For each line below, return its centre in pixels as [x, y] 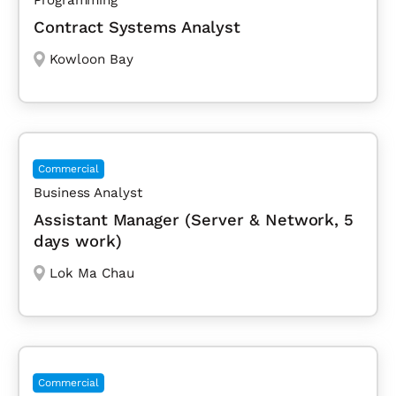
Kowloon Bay [91, 59]
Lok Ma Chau [91, 273]
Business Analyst [88, 192]
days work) [78, 240]
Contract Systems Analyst [137, 27]
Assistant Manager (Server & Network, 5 [194, 219]
